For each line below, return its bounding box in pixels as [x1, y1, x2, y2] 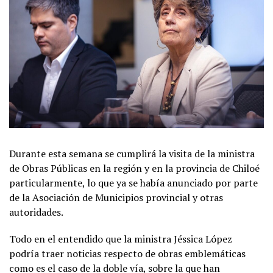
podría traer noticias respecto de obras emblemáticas [9, 246, 246, 260]
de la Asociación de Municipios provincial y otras [9, 190, 223, 204]
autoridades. [9, 205, 63, 219]
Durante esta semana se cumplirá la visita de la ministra [9, 146, 255, 160]
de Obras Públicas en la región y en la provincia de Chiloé [9, 161, 260, 175]
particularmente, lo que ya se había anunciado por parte [9, 175, 258, 190]
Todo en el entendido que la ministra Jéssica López [9, 232, 232, 246]
